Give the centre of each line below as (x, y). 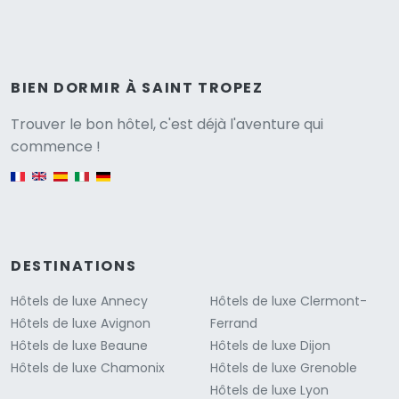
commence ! (56, 147)
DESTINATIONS (74, 266)
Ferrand (234, 324)
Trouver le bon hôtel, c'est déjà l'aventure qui (167, 125)
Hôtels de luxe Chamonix (88, 368)
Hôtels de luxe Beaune (79, 346)
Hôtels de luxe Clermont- (289, 301)
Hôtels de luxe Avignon (81, 324)
